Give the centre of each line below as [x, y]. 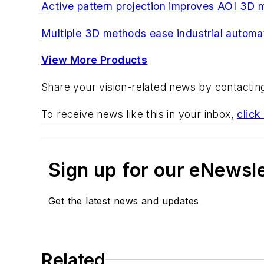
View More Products [95, 60]
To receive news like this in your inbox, [139, 114]
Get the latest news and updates [124, 201]
